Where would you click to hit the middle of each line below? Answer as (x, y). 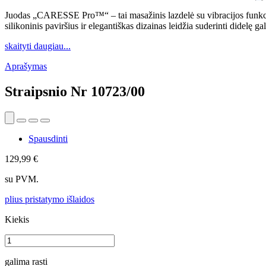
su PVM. (22, 179)
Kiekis (17, 219)
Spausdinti (48, 138)
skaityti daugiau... (38, 46)
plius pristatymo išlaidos (50, 199)
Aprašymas (26, 66)
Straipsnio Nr (48, 91)
